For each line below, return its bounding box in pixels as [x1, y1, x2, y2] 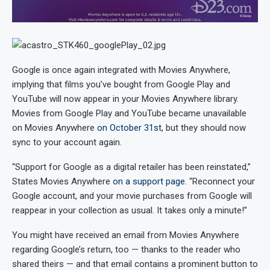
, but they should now [162, 122, 246, 133]
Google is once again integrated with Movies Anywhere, [12, 64, 230, 75]
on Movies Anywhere [12, 122, 97, 133]
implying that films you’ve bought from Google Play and [12, 78, 230, 90]
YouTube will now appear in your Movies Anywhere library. [12, 93, 239, 104]
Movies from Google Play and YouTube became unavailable [12, 107, 246, 119]
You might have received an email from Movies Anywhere [12, 229, 239, 240]
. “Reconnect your [185, 175, 255, 187]
